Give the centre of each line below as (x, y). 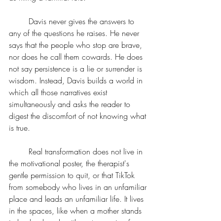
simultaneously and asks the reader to (71, 104)
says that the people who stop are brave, (77, 45)
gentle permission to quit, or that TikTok (73, 175)
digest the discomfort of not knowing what (79, 116)
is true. (19, 128)
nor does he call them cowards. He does (77, 57)
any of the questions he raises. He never (75, 33)
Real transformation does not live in (19, 151)
